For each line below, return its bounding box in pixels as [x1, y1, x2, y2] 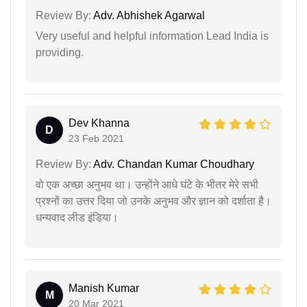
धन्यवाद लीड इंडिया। [36, 211, 119, 223]
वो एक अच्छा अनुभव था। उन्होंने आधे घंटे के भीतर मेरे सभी [36, 178, 258, 191]
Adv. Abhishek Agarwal [91, 9, 205, 21]
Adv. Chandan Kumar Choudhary [91, 158, 254, 170]
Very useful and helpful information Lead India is [36, 29, 269, 42]
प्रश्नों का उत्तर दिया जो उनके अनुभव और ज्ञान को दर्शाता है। [36, 195, 271, 207]
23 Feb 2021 [69, 132, 124, 144]
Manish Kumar [69, 282, 139, 294]
